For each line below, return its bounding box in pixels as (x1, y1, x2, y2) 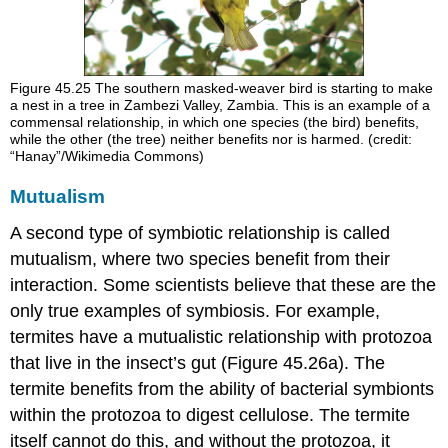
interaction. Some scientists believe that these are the (10, 275, 437, 296)
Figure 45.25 (10, 80, 96, 97)
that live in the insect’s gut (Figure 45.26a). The (10, 353, 386, 374)
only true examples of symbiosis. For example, (10, 301, 381, 322)
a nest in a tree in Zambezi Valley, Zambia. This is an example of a (10, 97, 431, 114)
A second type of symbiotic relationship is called (10, 223, 391, 244)
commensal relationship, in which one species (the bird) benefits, (10, 114, 420, 131)
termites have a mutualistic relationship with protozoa (10, 327, 433, 348)
